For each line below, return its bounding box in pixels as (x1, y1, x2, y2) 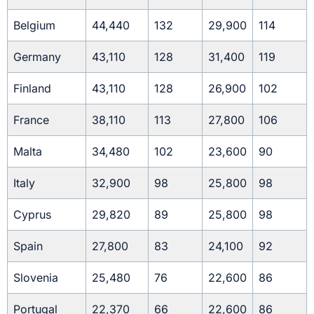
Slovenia (13, 270, 58, 285)
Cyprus (13, 207, 51, 221)
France (13, 112, 49, 127)
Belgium (13, 18, 55, 32)
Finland (13, 81, 51, 95)
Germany (13, 49, 61, 64)
